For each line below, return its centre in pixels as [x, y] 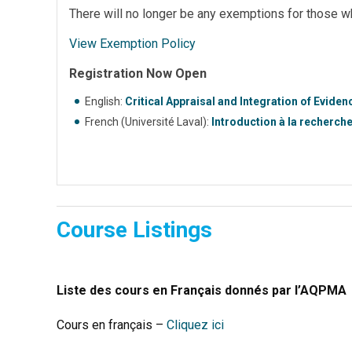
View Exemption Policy [132, 44]
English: [105, 101]
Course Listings [134, 230]
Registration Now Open [138, 73]
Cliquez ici [195, 325]
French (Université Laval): [148, 122]
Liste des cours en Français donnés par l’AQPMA [202, 290]
